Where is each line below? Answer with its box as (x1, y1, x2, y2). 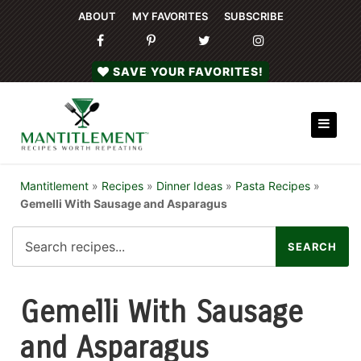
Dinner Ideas (156, 179, 222, 193)
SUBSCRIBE (223, 10, 284, 23)
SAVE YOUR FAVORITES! (113, 64, 263, 78)
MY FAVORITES (131, 10, 208, 23)
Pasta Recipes (235, 179, 310, 193)
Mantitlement (20, 179, 89, 193)
